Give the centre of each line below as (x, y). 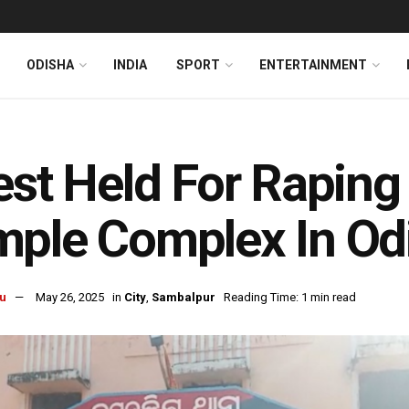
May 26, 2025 (70, 298)
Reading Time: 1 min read (290, 298)
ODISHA (50, 65)
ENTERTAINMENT (313, 65)
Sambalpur (184, 298)
